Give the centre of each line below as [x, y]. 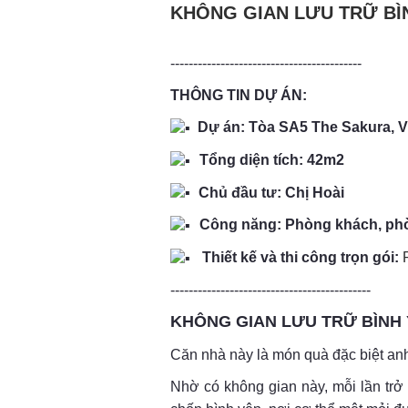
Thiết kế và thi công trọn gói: [299, 258]
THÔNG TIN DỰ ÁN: [239, 96]
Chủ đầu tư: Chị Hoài [270, 192]
